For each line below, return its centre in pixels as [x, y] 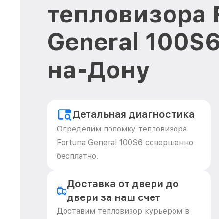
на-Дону [99, 70]
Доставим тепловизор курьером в [123, 211]
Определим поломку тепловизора [122, 129]
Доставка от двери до [123, 184]
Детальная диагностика [133, 114]
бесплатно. [77, 156]
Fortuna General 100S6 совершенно [125, 142]
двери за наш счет [113, 197]
